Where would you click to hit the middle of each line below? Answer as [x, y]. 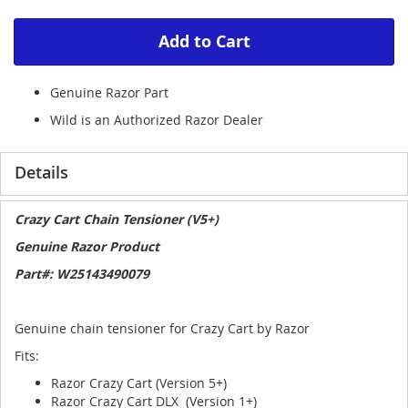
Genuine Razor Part [109, 92]
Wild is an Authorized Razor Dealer [157, 120]
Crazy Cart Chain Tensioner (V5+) [117, 219]
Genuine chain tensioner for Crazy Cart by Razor [162, 328]
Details [41, 172]
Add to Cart [204, 41]
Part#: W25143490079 [82, 274]
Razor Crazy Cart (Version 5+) [139, 383]
